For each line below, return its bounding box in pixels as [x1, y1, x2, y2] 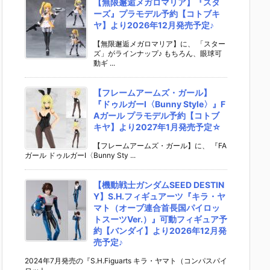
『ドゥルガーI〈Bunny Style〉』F [93, 99, 225, 110]
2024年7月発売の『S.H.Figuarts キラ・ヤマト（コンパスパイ [25, 256, 227, 266]
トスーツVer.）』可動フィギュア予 [93, 214, 227, 225]
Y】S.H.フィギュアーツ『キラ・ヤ [93, 191, 225, 202]
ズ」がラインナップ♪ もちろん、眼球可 [93, 49, 222, 58]
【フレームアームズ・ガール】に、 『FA [93, 141, 227, 151]
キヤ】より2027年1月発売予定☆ [93, 122, 221, 133]
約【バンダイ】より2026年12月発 [93, 225, 227, 236]
